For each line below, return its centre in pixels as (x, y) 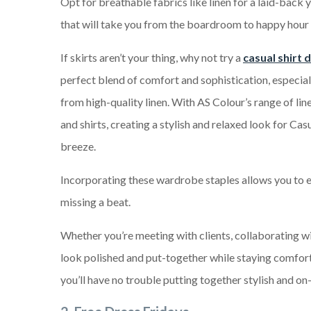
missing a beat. (95, 202)
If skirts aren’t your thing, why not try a (152, 58)
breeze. (78, 146)
